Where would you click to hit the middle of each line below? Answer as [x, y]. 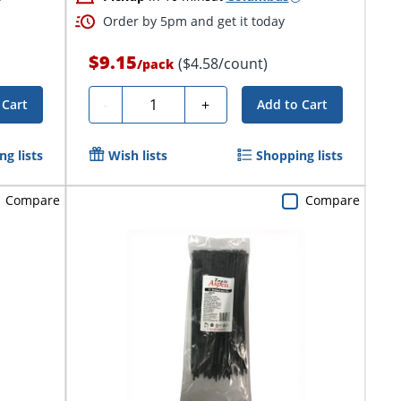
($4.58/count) [222, 64]
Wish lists [137, 156]
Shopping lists [299, 156]
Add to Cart [292, 105]
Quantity [158, 102]
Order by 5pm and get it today [193, 21]
